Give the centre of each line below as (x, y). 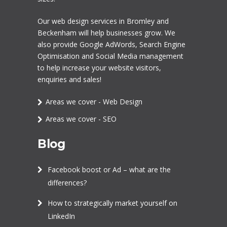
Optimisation (59, 56)
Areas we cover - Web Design (94, 102)
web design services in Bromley (103, 21)
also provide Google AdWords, (88, 45)
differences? (67, 183)
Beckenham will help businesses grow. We (106, 33)
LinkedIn (61, 216)
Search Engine (162, 45)
